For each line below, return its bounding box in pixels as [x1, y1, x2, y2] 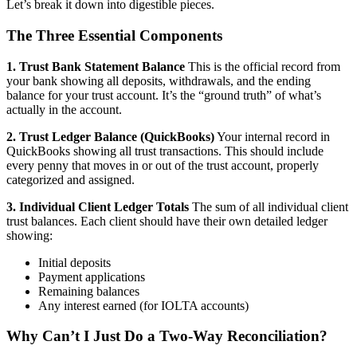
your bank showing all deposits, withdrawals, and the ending [6, 73, 311, 88]
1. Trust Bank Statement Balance [6, 59, 185, 73]
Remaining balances [38, 284, 139, 298]
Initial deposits [38, 255, 111, 269]
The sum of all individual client [189, 199, 348, 214]
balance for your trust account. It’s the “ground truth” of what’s [6, 88, 321, 102]
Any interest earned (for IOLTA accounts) [38, 298, 249, 312]
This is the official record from [185, 59, 340, 73]
